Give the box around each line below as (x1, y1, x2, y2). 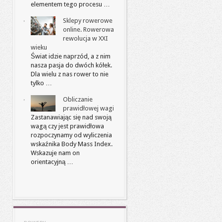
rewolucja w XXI (63, 35, 108, 42)
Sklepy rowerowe (63, 17, 112, 24)
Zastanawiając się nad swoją (31, 113, 111, 121)
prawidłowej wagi (63, 105, 114, 112)
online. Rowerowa (63, 26, 114, 33)
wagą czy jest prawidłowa (31, 122, 104, 130)
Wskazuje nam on (31, 149, 80, 157)
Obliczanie (63, 96, 93, 103)
